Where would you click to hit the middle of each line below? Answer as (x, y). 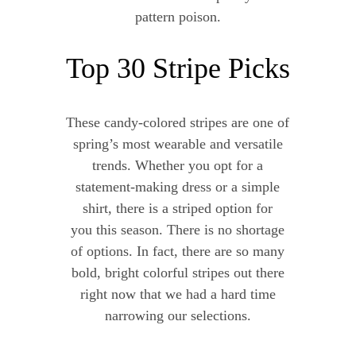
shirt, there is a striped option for (178, 209)
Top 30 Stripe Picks (178, 69)
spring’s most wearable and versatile (178, 144)
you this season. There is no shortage (178, 230)
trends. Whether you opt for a (178, 166)
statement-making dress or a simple (178, 187)
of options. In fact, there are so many (178, 252)
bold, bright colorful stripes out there (178, 273)
